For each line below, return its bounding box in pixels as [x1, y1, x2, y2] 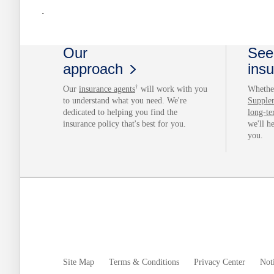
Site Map [63, 257, 94, 267]
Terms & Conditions [109, 257, 179, 267]
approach [63, 60, 123, 77]
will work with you [138, 84, 207, 94]
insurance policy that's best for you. [63, 119, 186, 128]
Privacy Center [194, 257, 245, 267]
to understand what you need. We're [63, 95, 187, 105]
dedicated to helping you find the [63, 107, 177, 117]
